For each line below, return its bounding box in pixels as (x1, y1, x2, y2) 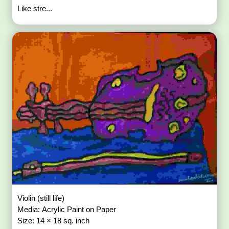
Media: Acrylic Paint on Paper (17, 204, 117, 214)
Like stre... (17, 4, 53, 13)
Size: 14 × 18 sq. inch (17, 216, 90, 225)
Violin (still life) (17, 193, 65, 202)
